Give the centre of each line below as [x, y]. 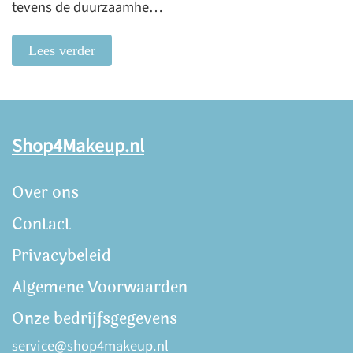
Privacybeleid [61, 256]
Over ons [45, 193]
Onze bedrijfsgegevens [95, 319]
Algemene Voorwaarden [100, 287]
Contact [41, 224]
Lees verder [62, 50]
